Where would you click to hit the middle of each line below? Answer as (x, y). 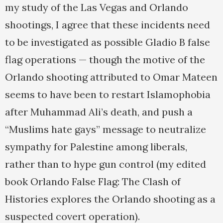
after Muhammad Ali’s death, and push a (99, 112)
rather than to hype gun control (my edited (106, 164)
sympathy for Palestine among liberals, (96, 147)
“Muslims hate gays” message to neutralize (106, 129)
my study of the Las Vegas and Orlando (97, 7)
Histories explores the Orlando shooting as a (110, 199)
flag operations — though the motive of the (105, 60)
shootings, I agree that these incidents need (108, 25)
